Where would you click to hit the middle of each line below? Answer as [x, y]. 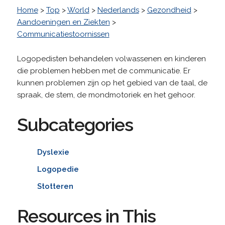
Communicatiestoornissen [63, 34]
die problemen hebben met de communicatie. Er [103, 71]
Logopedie [58, 169]
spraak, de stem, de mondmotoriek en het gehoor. [106, 95]
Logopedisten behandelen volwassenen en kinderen [111, 59]
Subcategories [75, 124]
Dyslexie [53, 152]
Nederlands [118, 10]
